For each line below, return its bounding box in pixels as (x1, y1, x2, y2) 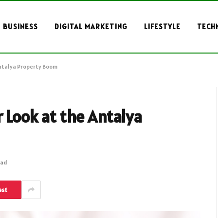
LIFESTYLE (144, 22, 181, 31)
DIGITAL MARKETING (54, 22, 127, 31)
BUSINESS (3, 22, 38, 31)
